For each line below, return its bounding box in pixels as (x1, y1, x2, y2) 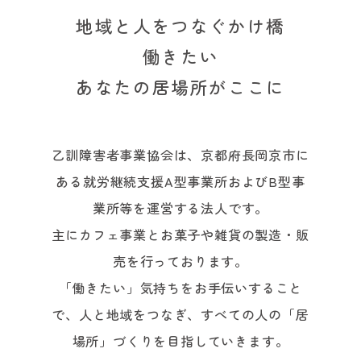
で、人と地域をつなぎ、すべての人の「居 (52, 304, 309, 324)
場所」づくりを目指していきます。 (72, 330, 289, 351)
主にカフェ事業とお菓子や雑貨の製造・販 (52, 224, 309, 244)
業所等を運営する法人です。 (92, 197, 269, 218)
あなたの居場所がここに (76, 74, 285, 100)
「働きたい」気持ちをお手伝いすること (58, 277, 303, 297)
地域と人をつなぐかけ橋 (76, 13, 285, 39)
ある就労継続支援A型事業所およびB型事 (56, 171, 305, 191)
